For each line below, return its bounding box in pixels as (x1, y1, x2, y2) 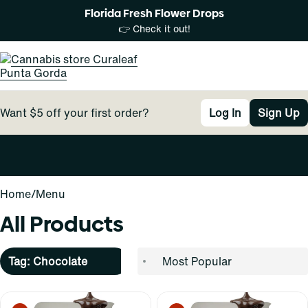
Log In (209, 104, 241, 121)
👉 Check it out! (118, 21, 190, 36)
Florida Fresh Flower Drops (84, 5, 224, 21)
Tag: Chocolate (8, 253, 87, 269)
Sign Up (258, 104, 300, 121)
